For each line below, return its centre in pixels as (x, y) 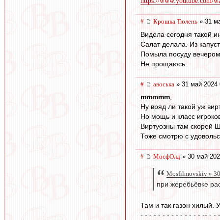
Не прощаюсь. (164, 64)
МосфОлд (167, 157)
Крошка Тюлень (175, 21)
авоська (164, 84)
